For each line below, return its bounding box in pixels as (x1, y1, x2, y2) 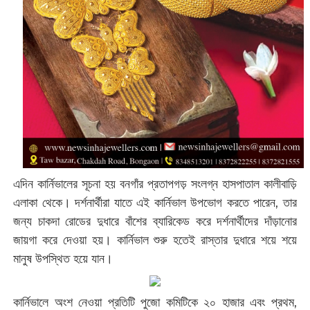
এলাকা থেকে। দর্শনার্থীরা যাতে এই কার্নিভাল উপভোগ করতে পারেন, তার (12, 195, 298, 211)
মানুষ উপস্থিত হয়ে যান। (12, 251, 113, 267)
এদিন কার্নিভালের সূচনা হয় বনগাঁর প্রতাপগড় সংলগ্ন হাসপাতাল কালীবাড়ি (12, 176, 298, 192)
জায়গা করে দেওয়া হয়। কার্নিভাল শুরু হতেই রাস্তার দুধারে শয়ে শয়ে (12, 232, 298, 248)
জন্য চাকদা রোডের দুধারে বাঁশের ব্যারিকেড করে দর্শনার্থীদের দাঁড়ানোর (12, 214, 298, 230)
